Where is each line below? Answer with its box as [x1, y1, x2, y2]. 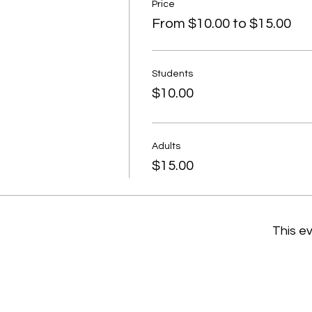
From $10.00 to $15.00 [151, 17, 291, 31]
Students [151, 69, 193, 79]
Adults [151, 141, 180, 151]
